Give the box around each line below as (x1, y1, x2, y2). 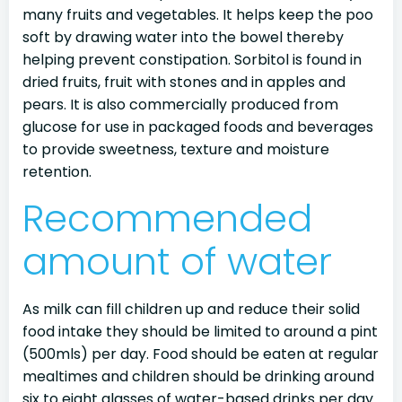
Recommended (22, 192, 312, 245)
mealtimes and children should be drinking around (22, 366, 374, 387)
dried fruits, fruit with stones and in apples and (22, 72, 345, 92)
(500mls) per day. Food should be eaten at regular (22, 344, 379, 364)
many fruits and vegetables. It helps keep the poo (22, 4, 373, 25)
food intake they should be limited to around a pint (22, 321, 378, 342)
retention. (22, 162, 92, 182)
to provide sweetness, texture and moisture (22, 139, 329, 160)
